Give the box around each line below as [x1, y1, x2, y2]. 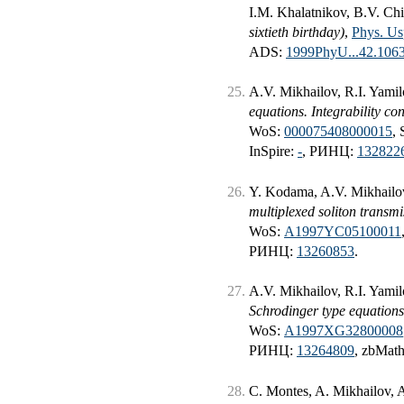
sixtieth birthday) [249, 24, 344, 41]
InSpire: [249, 143, 298, 160]
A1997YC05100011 [284, 223, 401, 239]
